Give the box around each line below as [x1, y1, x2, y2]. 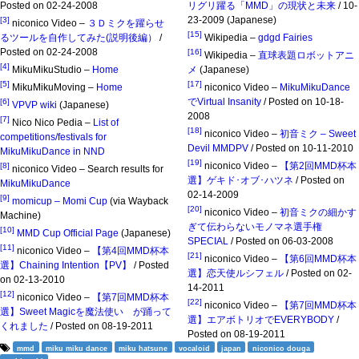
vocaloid [179, 344, 211, 353]
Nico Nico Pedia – [12, 116, 93, 128]
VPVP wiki [12, 99, 57, 111]
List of [93, 116, 119, 128]
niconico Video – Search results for [12, 163, 163, 175]
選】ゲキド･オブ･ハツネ [188, 174, 293, 186]
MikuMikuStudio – [12, 63, 92, 75]
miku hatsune [119, 344, 168, 353]
